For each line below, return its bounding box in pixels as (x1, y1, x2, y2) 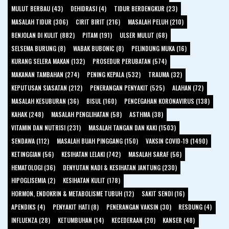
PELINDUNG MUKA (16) (131, 43, 187, 53)
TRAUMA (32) (148, 70, 182, 79)
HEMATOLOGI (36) (11, 163, 56, 172)
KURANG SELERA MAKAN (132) (11, 57, 85, 66)
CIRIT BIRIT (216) (75, 17, 120, 26)
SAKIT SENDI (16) (141, 189, 185, 198)
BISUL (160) (86, 97, 117, 106)
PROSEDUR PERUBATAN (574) (92, 57, 167, 66)
